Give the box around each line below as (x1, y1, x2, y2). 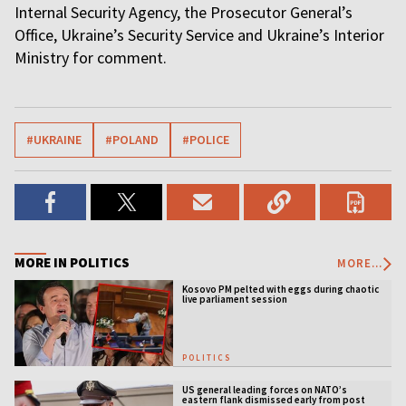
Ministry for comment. (14, 47, 170, 68)
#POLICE (182, 131, 229, 148)
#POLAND (105, 131, 159, 148)
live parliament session (181, 293, 287, 305)
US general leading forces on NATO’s (181, 382, 347, 396)
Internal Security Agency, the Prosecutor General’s (14, 2, 353, 23)
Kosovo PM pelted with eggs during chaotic (181, 283, 379, 295)
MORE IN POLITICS (14, 254, 130, 271)
